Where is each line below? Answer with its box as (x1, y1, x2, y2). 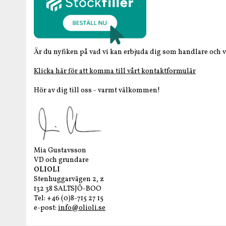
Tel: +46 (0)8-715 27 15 (34, 193, 103, 203)
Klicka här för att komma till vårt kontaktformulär (34, 66, 196, 76)
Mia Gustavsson (34, 145, 86, 155)
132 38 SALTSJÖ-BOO (34, 184, 101, 194)
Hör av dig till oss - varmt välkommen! (34, 85, 160, 95)
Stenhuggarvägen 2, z (34, 174, 104, 184)
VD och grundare (34, 155, 89, 165)
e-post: (34, 203, 58, 213)
